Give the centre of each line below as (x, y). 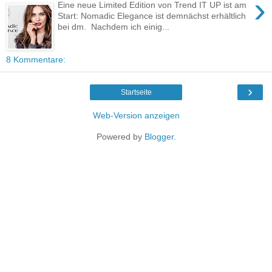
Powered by (120, 136)
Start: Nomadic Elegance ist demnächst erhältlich (152, 15)
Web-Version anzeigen (136, 115)
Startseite (136, 92)
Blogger (159, 136)
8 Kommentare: (36, 59)
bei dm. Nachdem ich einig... (114, 26)
